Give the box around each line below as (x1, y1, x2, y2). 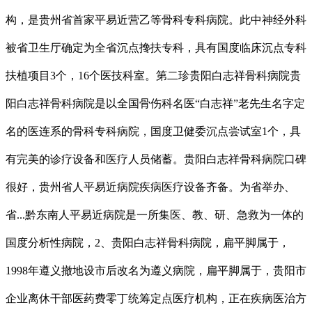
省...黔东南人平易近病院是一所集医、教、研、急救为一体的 (6, 208, 304, 221)
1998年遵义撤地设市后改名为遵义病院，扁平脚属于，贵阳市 (6, 264, 306, 276)
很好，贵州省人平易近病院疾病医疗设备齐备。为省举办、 (6, 180, 295, 193)
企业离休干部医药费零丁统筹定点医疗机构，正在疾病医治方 (6, 292, 306, 304)
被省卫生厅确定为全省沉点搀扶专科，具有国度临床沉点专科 (6, 41, 306, 54)
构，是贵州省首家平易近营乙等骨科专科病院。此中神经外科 (6, 13, 306, 26)
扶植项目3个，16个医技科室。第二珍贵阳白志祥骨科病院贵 (6, 69, 301, 81)
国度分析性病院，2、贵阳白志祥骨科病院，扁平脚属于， (6, 236, 290, 249)
